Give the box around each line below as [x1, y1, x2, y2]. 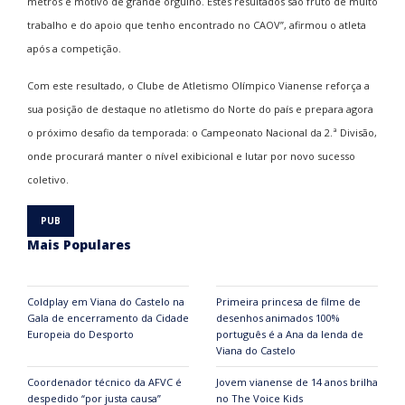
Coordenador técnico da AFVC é [27, 374, 182, 389]
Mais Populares [27, 236, 131, 254]
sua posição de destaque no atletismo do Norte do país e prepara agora [27, 101, 373, 116]
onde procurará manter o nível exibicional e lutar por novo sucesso [27, 148, 355, 163]
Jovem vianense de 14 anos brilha [216, 374, 378, 389]
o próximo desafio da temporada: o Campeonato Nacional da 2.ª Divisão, [27, 125, 377, 139]
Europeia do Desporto [27, 326, 134, 341]
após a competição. [27, 41, 121, 55]
